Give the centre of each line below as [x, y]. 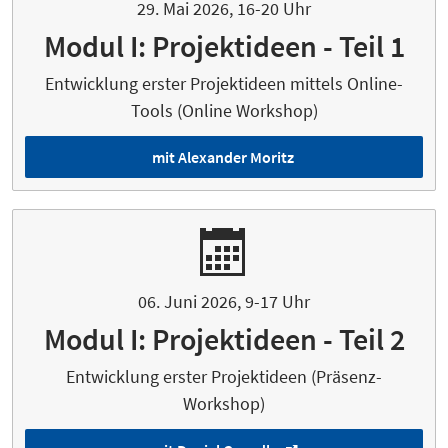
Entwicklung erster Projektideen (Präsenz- [224, 377]
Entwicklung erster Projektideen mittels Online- [224, 84]
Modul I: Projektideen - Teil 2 [224, 339]
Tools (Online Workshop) [224, 111]
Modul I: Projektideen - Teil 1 [224, 46]
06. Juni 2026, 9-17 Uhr [224, 302]
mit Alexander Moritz [222, 157]
